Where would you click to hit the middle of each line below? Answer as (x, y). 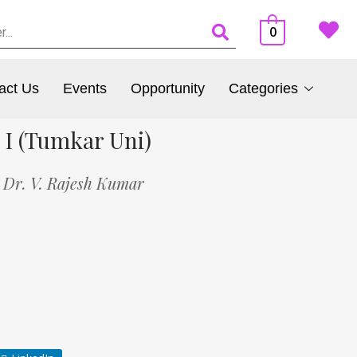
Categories (263, 89)
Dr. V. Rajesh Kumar (74, 182)
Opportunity (167, 89)
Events (84, 89)
